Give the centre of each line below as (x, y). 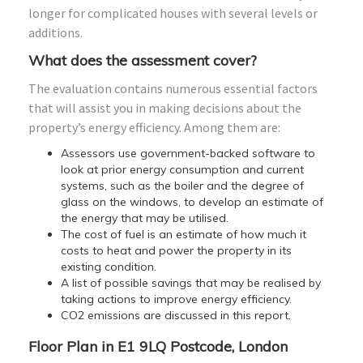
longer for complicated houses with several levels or (173, 13)
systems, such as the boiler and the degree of (182, 185)
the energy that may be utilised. (145, 218)
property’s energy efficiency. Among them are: (154, 127)
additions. (56, 32)
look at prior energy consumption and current (182, 169)
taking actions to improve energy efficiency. (176, 299)
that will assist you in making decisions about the (165, 107)
